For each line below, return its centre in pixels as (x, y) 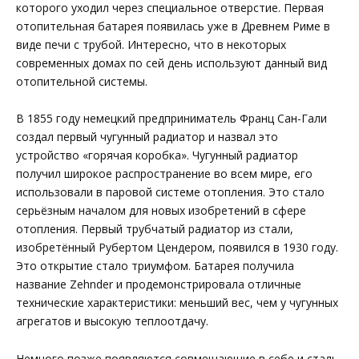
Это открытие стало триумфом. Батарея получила (155, 266)
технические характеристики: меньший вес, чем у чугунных (177, 303)
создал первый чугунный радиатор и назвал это (147, 137)
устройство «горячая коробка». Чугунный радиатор (157, 155)
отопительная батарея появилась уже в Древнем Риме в (173, 26)
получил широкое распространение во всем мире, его (164, 174)
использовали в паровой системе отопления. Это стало (170, 192)
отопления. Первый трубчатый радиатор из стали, (155, 229)
